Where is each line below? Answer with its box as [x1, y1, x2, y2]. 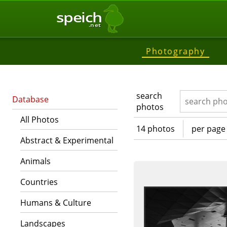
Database [12, 94, 49, 105]
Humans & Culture [20, 197, 91, 208]
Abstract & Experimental [20, 135, 113, 146]
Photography [146, 46, 205, 57]
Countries [20, 176, 58, 187]
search [136, 90, 162, 101]
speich [56, 8, 101, 26]
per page [191, 123, 225, 134]
